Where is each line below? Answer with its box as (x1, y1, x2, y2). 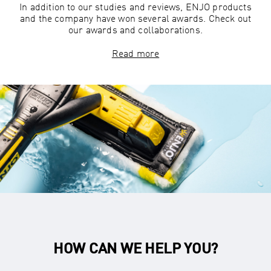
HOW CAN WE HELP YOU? (53, 242, 218, 257)
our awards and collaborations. (68, 26, 203, 36)
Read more (111, 50, 160, 60)
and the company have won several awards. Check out (19, 15, 251, 25)
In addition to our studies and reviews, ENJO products (19, 3, 252, 13)
